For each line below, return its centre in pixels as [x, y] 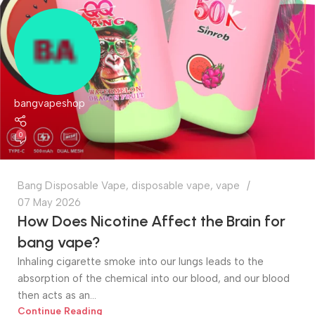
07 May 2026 [49, 202]
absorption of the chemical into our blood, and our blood [154, 278]
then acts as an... [57, 295]
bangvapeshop [50, 104]
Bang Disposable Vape [72, 186]
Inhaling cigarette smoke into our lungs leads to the [141, 262]
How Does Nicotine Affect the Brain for [152, 221]
